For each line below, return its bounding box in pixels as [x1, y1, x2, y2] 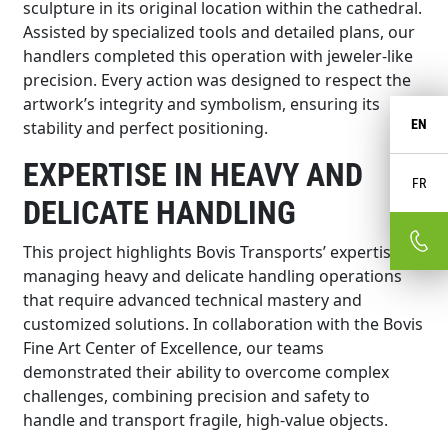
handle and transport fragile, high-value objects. [23, 408, 389, 431]
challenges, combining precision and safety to [23, 384, 371, 407]
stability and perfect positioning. [23, 116, 269, 139]
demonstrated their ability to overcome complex [23, 360, 390, 383]
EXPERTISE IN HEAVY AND [23, 155, 364, 194]
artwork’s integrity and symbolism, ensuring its [23, 92, 381, 115]
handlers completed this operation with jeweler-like [23, 44, 414, 67]
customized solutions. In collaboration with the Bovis [23, 312, 424, 335]
